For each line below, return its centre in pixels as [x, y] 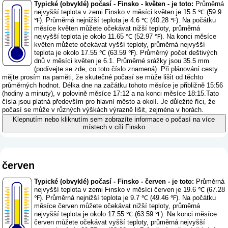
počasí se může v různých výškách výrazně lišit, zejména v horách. [103, 110]
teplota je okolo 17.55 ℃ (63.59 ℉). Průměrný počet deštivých [126, 53]
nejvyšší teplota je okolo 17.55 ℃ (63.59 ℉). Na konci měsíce [126, 214]
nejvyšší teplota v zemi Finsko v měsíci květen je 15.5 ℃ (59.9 [128, 12]
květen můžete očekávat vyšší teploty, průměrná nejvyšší [120, 45]
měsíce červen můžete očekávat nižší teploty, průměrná [117, 206]
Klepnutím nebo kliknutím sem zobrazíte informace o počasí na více [114, 120]
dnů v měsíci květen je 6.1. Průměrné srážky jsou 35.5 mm [122, 61]
